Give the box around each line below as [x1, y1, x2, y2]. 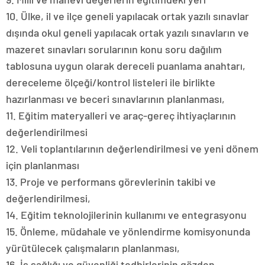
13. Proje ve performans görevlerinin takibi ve [6, 174, 216, 188]
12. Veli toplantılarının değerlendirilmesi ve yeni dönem [6, 141, 258, 155]
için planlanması [6, 158, 79, 172]
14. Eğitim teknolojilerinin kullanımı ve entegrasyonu [6, 208, 247, 221]
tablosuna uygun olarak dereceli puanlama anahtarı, [6, 59, 245, 72]
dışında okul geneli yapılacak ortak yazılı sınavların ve [6, 25, 249, 39]
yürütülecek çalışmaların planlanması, [6, 241, 180, 254]
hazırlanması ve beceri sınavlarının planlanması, [6, 92, 225, 105]
